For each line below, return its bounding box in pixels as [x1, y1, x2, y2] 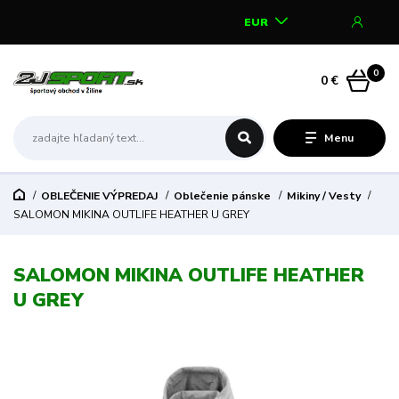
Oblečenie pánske [173, 189, 271, 204]
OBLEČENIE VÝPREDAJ [40, 189, 158, 204]
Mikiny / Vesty [286, 189, 361, 204]
